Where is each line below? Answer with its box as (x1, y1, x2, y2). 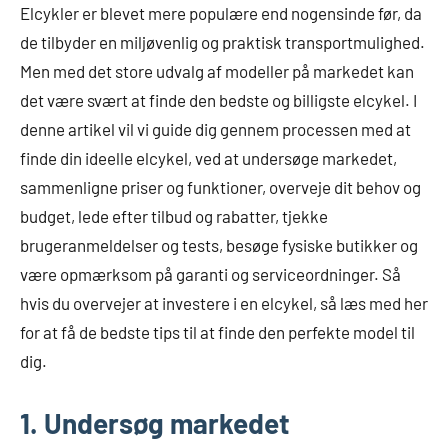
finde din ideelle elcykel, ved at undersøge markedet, (20, 148, 397, 168)
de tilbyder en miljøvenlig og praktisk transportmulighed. (20, 32, 425, 52)
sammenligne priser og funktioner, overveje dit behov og (20, 177, 421, 197)
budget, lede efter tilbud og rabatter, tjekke (20, 206, 328, 226)
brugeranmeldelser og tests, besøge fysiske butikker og (20, 235, 418, 255)
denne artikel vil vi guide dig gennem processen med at (20, 119, 411, 139)
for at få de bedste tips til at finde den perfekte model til (20, 322, 415, 342)
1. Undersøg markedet (20, 406, 290, 440)
